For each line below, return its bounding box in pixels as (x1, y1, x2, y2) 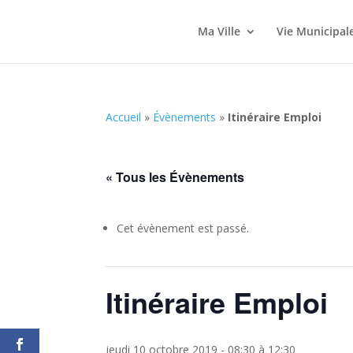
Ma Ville (197, 24, 240, 39)
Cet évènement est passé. (117, 221, 250, 236)
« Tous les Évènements (106, 168, 245, 186)
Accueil (106, 110, 142, 124)
